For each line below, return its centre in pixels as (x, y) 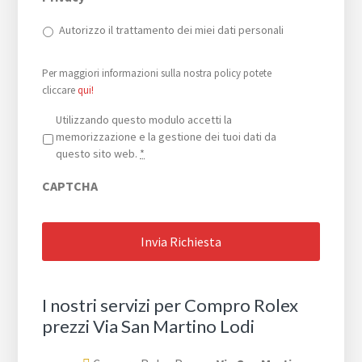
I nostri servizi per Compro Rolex (170, 305)
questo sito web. (98, 153)
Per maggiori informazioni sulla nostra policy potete (157, 73)
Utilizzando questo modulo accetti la (144, 119)
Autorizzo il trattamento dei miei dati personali (172, 29)
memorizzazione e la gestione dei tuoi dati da (166, 136)
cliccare (60, 90)
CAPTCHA (70, 185)
